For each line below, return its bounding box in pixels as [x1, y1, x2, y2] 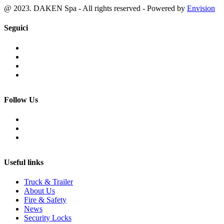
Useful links [4, 157, 43, 166]
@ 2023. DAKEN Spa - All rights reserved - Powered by [4, 3, 187, 12]
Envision [187, 3, 215, 12]
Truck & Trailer [24, 177, 73, 186]
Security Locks [24, 213, 71, 222]
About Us [24, 186, 55, 195]
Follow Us [4, 95, 38, 104]
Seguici [4, 23, 28, 32]
